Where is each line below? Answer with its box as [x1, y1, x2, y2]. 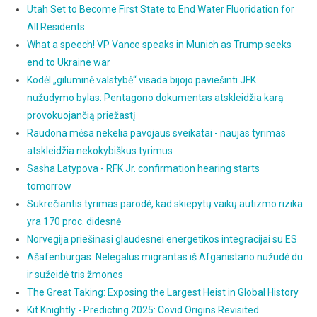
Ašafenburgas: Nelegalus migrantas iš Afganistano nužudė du [26, 250, 303, 263]
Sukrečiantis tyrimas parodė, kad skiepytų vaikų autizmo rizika [26, 197, 303, 209]
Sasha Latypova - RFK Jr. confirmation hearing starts [26, 162, 260, 174]
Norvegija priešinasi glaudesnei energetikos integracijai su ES [26, 233, 297, 245]
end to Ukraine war [26, 56, 110, 68]
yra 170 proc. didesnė [26, 215, 121, 227]
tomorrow [26, 180, 71, 192]
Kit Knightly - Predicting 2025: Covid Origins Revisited [26, 304, 259, 316]
